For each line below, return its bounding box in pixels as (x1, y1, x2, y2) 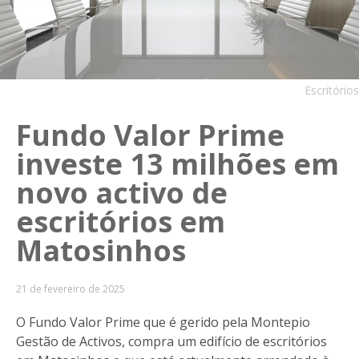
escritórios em (16, 201, 225, 241)
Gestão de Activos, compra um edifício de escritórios (16, 332, 327, 350)
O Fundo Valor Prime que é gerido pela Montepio (16, 313, 310, 331)
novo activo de (16, 172, 228, 212)
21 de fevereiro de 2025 (16, 281, 125, 296)
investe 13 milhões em (16, 143, 339, 184)
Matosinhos (16, 230, 186, 270)
